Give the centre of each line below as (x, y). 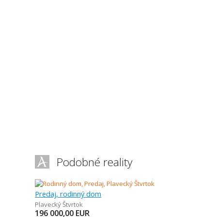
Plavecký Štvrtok (59, 204)
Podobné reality (94, 162)
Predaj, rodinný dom (68, 194)
